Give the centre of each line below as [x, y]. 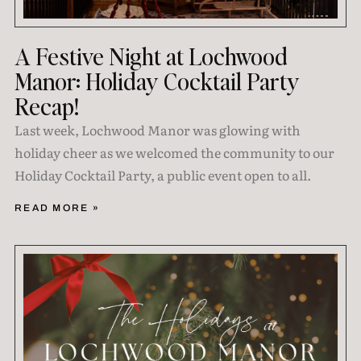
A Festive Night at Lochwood [151, 56]
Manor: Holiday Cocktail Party [157, 81]
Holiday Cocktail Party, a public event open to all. [162, 174]
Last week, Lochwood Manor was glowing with [157, 129]
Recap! [46, 106]
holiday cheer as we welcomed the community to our [174, 152]
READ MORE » [57, 207]
